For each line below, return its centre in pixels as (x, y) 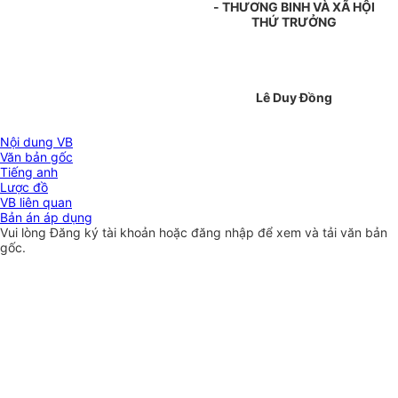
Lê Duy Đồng (294, 98)
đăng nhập (224, 233)
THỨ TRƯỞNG (294, 22)
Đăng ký (76, 233)
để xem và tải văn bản (322, 233)
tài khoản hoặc (147, 233)
